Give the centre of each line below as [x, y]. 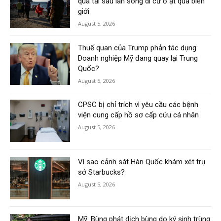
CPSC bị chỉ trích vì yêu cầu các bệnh [138, 105]
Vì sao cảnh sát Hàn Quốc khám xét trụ [142, 162]
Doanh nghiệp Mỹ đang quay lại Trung [138, 58]
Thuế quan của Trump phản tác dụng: [138, 48]
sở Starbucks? [102, 172]
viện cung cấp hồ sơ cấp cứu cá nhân [139, 115]
